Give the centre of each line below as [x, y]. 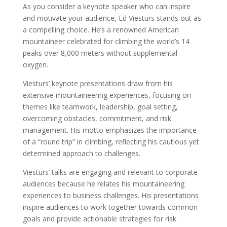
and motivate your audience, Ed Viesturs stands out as [112, 18]
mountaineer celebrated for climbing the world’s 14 [106, 42]
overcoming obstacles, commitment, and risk [97, 119]
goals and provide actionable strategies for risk [99, 219]
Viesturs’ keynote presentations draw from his [98, 84]
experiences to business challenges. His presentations [110, 196]
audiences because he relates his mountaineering [103, 184]
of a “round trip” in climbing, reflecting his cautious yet [111, 142]
